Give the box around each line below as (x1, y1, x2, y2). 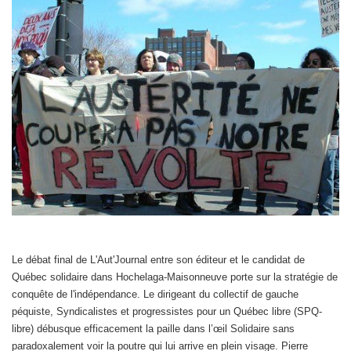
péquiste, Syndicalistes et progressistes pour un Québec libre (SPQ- (12, 305, 322, 317)
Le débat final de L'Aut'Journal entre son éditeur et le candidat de (12, 253, 305, 266)
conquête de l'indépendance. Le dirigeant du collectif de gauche (12, 288, 299, 300)
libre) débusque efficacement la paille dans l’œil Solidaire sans (12, 322, 295, 335)
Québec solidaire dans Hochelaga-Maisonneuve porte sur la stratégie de (12, 270, 338, 283)
